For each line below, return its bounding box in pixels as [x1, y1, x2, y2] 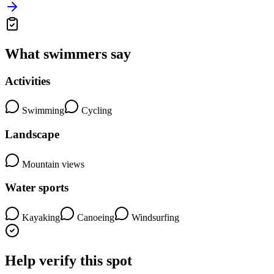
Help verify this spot [5, 253, 132, 269]
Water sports [5, 181, 68, 194]
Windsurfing [129, 212, 179, 223]
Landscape [5, 128, 59, 141]
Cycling [79, 105, 112, 116]
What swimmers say [5, 45, 131, 62]
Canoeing [75, 212, 114, 223]
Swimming [20, 105, 64, 116]
